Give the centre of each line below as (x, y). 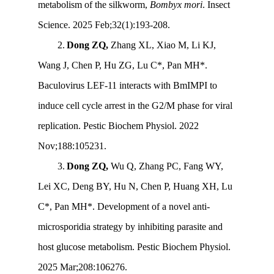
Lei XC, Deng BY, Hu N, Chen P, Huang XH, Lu (135, 187)
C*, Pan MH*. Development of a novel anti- (124, 207)
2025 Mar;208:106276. (83, 267)
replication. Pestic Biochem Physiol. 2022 (119, 126)
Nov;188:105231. (72, 146)
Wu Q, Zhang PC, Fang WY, (167, 166)
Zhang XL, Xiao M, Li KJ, (164, 45)
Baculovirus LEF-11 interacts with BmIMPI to (128, 86)
